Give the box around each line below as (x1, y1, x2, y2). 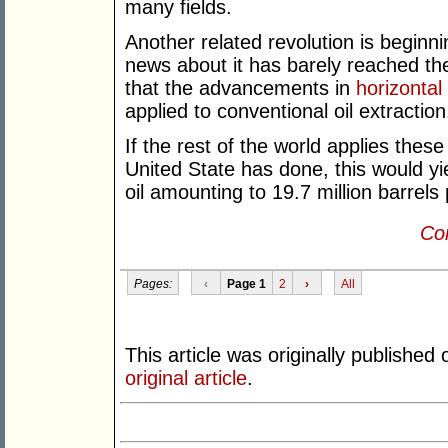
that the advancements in (125, 77, 356, 100)
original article (125, 367, 247, 390)
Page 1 (226, 276, 266, 291)
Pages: (133, 276, 172, 291)
